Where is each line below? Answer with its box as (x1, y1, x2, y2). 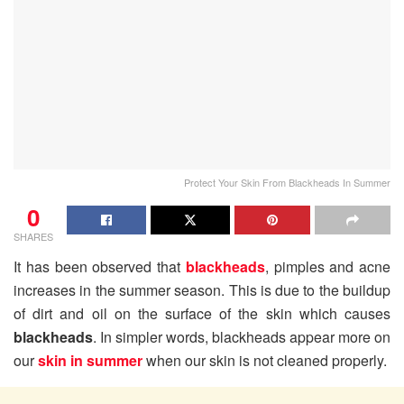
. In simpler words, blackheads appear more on (93, 326, 390, 347)
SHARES (14, 228, 53, 243)
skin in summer (38, 349, 142, 371)
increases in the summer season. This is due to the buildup (14, 279, 390, 300)
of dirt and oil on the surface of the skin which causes (14, 302, 390, 324)
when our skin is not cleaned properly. (142, 349, 387, 371)
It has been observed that (14, 255, 186, 277)
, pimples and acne (264, 255, 390, 277)
